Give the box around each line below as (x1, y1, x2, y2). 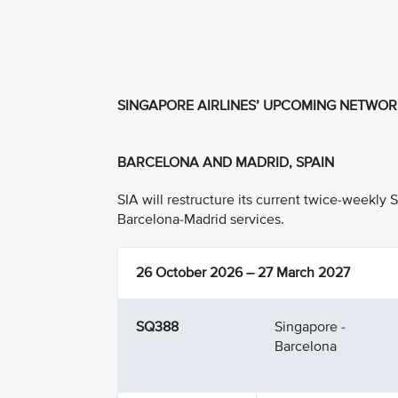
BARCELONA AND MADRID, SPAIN (117, 154, 334, 171)
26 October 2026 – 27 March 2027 (136, 264, 350, 282)
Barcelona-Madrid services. (117, 211, 284, 228)
